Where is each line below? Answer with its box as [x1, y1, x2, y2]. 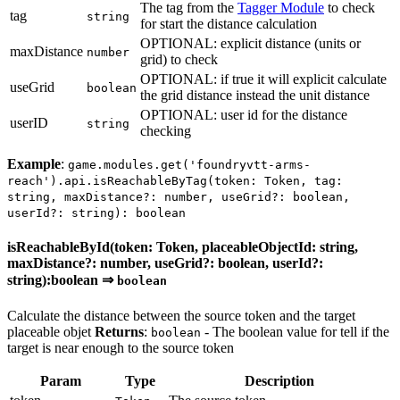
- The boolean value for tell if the [201, 323, 389, 339]
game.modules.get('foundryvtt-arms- [68, 158, 311, 172]
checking [140, 123, 191, 139]
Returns [95, 323, 144, 339]
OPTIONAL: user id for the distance [140, 107, 347, 123]
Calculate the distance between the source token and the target [7, 307, 355, 323]
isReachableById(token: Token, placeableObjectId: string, [7, 239, 358, 255]
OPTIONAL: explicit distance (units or [140, 36, 361, 52]
